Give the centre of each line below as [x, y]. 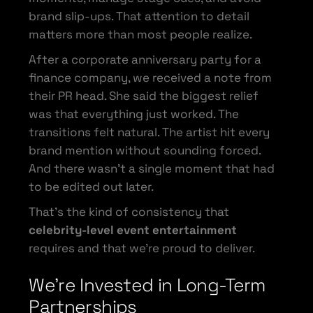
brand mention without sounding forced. [145, 150]
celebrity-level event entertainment [133, 230]
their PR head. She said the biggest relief [144, 95]
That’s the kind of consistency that [129, 211]
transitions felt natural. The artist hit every [150, 132]
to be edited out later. [92, 186]
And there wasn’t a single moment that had [152, 168]
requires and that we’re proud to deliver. [142, 248]
